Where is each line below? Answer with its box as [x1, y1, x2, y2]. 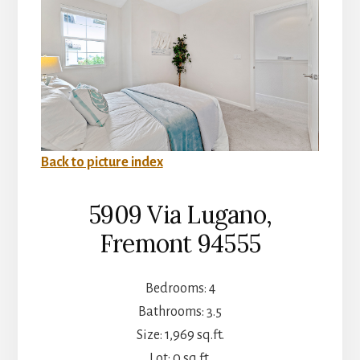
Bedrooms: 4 [145, 280, 215, 296]
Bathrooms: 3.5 [138, 304, 222, 319]
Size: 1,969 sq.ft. [136, 327, 224, 342]
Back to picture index [40, 154, 163, 170]
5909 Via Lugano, [88, 198, 272, 230]
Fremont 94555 [99, 227, 261, 259]
